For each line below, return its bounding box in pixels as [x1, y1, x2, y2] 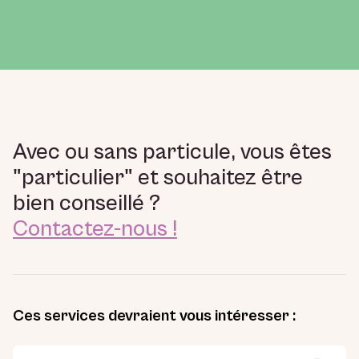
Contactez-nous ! [13, 216, 177, 243]
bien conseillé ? [13, 191, 160, 217]
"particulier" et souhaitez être [13, 165, 303, 192]
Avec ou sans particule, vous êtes [13, 139, 332, 166]
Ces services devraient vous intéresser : [13, 307, 296, 326]
